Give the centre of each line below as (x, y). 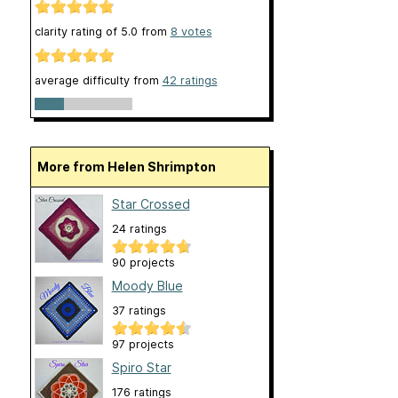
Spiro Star (141, 367)
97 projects (143, 344)
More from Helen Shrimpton (132, 166)
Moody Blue (147, 285)
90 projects (143, 262)
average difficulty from (98, 80)
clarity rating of (77, 32)
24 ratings (139, 228)
